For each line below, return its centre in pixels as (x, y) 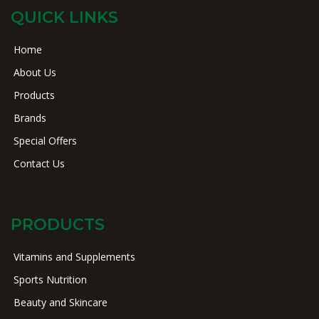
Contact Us (39, 164)
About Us (35, 73)
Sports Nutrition (50, 280)
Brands (30, 118)
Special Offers (45, 141)
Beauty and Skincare (61, 303)
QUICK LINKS (64, 18)
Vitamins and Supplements (74, 257)
